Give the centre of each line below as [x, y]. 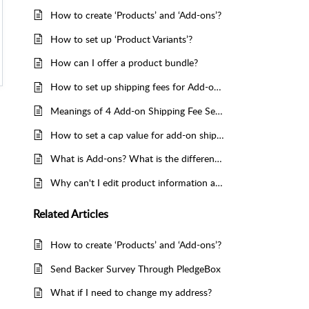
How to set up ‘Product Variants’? [121, 39]
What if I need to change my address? [131, 292]
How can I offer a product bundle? [124, 63]
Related [52, 213]
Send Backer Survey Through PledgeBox [136, 268]
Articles [90, 213]
